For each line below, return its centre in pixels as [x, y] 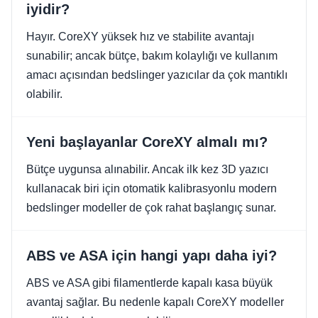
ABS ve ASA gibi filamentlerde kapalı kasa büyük [149, 283]
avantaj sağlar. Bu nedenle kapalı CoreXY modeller [155, 302]
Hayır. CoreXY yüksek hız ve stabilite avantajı [140, 37]
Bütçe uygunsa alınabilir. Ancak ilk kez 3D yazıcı [147, 169]
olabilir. [44, 94]
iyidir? [48, 9]
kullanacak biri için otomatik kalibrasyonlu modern [152, 188]
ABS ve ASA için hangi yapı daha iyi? [152, 256]
